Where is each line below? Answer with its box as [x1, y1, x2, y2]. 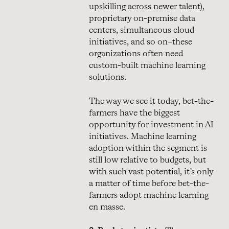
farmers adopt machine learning [89, 191, 209, 200]
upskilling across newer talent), [89, 2, 204, 11]
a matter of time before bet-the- [89, 179, 209, 188]
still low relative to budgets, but [89, 155, 206, 165]
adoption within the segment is [89, 144, 207, 153]
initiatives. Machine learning [89, 132, 196, 141]
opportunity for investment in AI [89, 120, 214, 129]
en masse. [89, 202, 125, 212]
